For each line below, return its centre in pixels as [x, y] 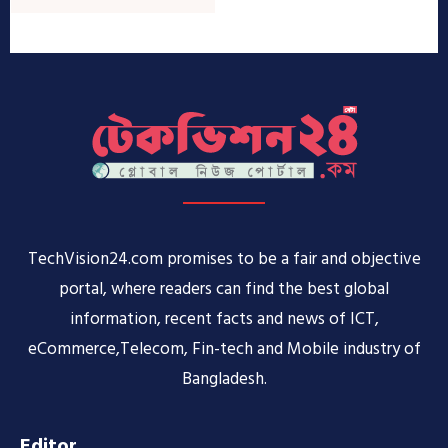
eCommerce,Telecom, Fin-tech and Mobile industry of [224, 349]
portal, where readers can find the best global [224, 289]
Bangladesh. [224, 379]
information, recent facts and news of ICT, [224, 319]
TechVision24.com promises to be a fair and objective [224, 259]
